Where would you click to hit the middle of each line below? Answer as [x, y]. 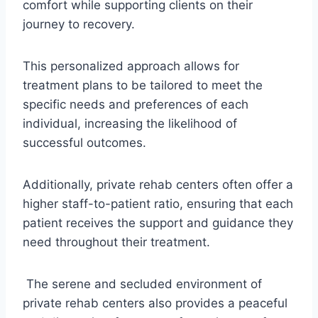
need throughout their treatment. [116, 242]
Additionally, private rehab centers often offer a [158, 184]
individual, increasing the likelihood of [130, 123]
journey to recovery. [79, 24]
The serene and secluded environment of [142, 284]
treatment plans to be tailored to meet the [143, 85]
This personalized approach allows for [131, 66]
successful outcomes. [86, 142]
